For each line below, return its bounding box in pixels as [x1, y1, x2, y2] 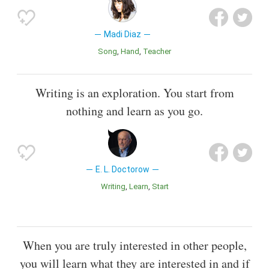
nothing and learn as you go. [66, 103, 203, 119]
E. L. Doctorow [95, 165, 150, 175]
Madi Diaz [103, 29, 141, 40]
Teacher [148, 47, 171, 56]
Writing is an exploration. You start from [35, 85, 234, 101]
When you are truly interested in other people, [22, 237, 247, 254]
